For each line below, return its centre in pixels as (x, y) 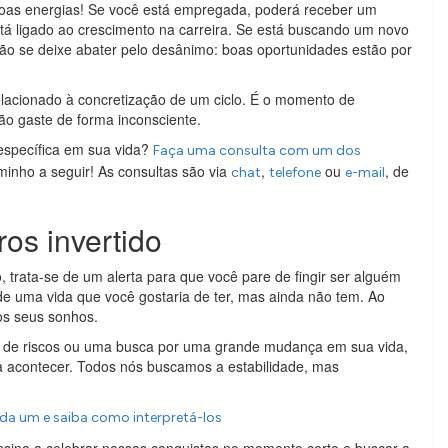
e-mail (365, 172)
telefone (295, 172)
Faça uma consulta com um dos (257, 150)
